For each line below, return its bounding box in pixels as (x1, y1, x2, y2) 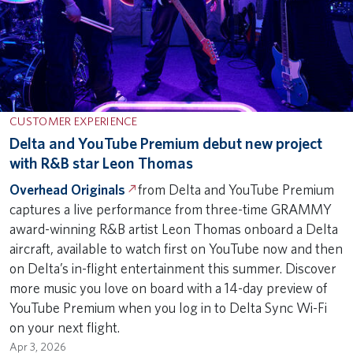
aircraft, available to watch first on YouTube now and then (9, 240, 343, 257)
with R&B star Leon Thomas (9, 153, 193, 173)
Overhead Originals (9, 180, 125, 198)
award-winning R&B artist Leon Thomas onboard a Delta (9, 220, 338, 237)
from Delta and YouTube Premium (135, 180, 335, 198)
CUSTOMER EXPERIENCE (9, 113, 138, 128)
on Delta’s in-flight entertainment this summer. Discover (9, 259, 336, 277)
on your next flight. (9, 318, 124, 336)
